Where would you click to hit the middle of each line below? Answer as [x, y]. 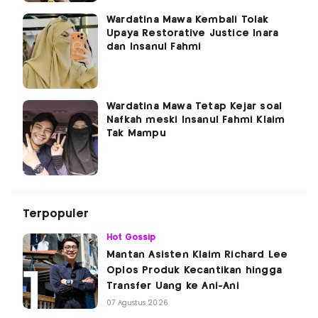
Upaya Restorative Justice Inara [193, 34]
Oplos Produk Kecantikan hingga [194, 271]
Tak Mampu [136, 134]
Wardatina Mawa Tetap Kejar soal [194, 107]
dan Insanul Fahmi [154, 47]
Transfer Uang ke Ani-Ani [173, 286]
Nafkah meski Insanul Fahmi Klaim [196, 120]
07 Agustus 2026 [137, 303]
